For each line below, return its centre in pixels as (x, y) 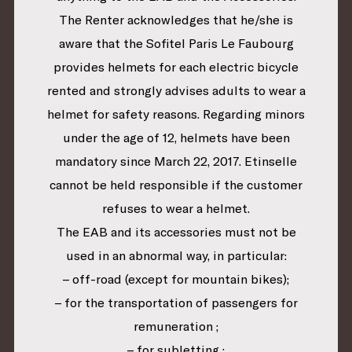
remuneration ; (176, 326)
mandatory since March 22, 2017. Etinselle (176, 161)
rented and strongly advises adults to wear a (176, 91)
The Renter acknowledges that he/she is (176, 20)
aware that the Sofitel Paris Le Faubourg (176, 44)
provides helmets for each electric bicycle (176, 67)
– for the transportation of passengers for (176, 303)
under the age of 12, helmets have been (176, 138)
